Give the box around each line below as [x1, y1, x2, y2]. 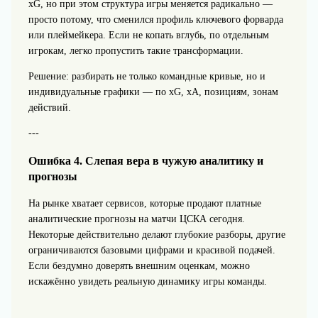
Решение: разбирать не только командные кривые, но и [28, 71, 265, 82]
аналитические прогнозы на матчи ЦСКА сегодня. [28, 213, 245, 224]
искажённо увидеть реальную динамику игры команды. [28, 275, 267, 287]
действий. [28, 102, 71, 114]
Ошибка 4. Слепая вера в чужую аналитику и [28, 153, 263, 168]
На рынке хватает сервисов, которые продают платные [28, 197, 261, 209]
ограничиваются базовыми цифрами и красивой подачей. [28, 244, 275, 256]
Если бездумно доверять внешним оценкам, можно [28, 260, 250, 271]
